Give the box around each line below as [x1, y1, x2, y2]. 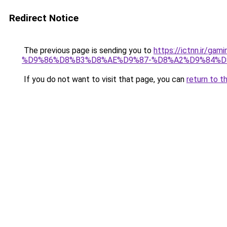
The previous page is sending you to [22, 46, 154, 55]
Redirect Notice [9, 12, 79, 24]
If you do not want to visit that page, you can [22, 74, 186, 84]
